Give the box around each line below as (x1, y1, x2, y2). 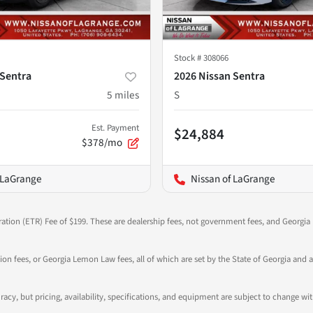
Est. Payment (92, 121, 139, 134)
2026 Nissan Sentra (174, 68, 265, 84)
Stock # (174, 51, 203, 64)
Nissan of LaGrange (191, 170, 275, 187)
